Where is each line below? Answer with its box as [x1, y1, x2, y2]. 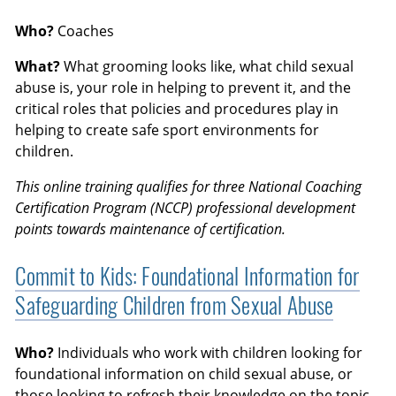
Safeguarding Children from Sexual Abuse [15, 289, 334, 321]
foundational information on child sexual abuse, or [15, 364, 354, 385]
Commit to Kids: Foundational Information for [15, 260, 360, 292]
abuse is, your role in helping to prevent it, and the [15, 77, 352, 97]
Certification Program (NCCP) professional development [15, 197, 356, 217]
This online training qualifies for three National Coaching [15, 176, 362, 196]
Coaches [54, 20, 115, 41]
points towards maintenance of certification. [15, 218, 286, 239]
